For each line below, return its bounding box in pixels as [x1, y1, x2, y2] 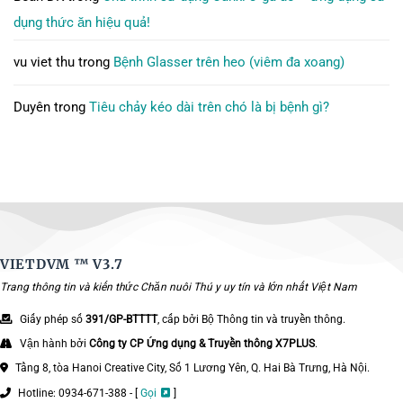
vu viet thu [13, 54, 75, 71]
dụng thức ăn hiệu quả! [13, 14, 150, 31]
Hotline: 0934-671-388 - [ [18, 386, 140, 399]
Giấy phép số [20, 312, 85, 326]
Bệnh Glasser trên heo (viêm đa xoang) [113, 54, 345, 71]
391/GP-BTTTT [85, 312, 157, 326]
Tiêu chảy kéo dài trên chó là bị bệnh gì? [89, 99, 329, 116]
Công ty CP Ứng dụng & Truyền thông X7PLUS [89, 337, 315, 351]
